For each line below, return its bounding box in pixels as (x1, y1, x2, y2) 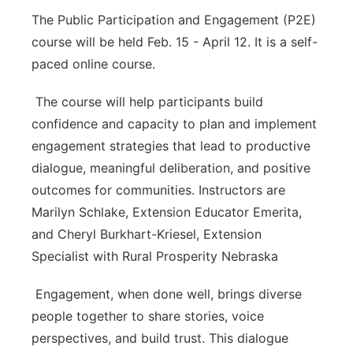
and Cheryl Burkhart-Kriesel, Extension (32, 226, 262, 242)
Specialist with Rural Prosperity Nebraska (32, 248, 282, 264)
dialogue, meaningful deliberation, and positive (32, 160, 310, 176)
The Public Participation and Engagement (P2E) (32, 12, 320, 28)
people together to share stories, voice (32, 308, 264, 324)
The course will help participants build (32, 94, 263, 110)
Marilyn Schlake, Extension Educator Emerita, (32, 204, 302, 220)
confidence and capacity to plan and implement (32, 116, 317, 132)
